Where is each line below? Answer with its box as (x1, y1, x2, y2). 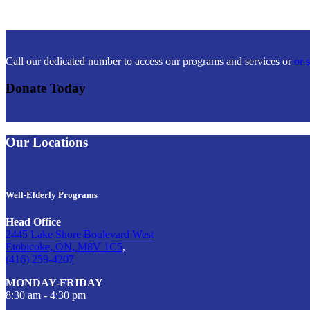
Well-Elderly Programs (6, 189, 98, 200)
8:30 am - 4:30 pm (6, 289, 86, 301)
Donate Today (6, 81, 86, 96)
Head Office (6, 215, 61, 228)
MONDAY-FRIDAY (6, 276, 103, 289)
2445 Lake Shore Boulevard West (6, 228, 154, 240)
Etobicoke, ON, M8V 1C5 (6, 240, 122, 253)
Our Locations (6, 134, 88, 149)
